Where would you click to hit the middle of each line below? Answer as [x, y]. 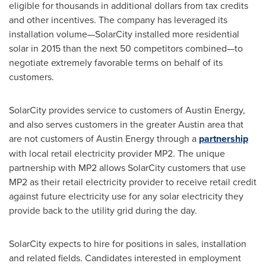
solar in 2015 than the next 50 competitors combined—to [126, 48]
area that [224, 124]
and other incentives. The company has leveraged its [118, 19]
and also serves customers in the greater [94, 124]
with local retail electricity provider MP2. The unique [117, 153]
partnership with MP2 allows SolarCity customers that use [127, 167]
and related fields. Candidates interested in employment [125, 257]
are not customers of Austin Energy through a [104, 138]
